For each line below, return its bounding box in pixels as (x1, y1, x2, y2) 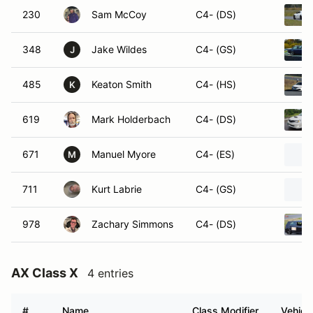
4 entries (87, 266, 133, 280)
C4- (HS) (196, 78, 236, 90)
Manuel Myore (92, 148, 156, 160)
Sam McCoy (92, 8, 147, 20)
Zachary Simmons (92, 218, 173, 230)
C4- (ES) (196, 148, 235, 160)
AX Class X (11, 265, 78, 280)
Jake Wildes (92, 43, 147, 55)
